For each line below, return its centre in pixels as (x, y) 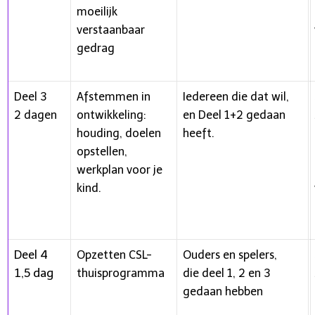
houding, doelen (119, 133)
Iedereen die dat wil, (236, 97)
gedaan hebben (223, 291)
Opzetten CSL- (114, 255)
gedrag (96, 48)
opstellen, (102, 152)
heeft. (199, 133)
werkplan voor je (120, 170)
